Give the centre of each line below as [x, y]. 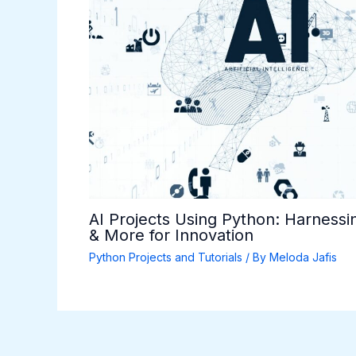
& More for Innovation [171, 235]
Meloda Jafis [303, 257]
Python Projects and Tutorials [166, 257]
